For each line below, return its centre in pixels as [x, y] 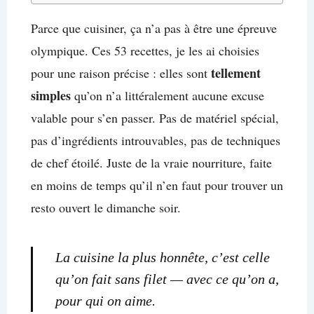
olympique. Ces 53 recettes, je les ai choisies [145, 51]
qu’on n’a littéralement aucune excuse [167, 96]
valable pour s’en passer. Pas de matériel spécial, [155, 118]
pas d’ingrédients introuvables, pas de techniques [155, 141]
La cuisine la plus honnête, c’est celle [162, 258]
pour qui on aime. [105, 301]
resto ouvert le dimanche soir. [105, 208]
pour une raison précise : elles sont [121, 73]
